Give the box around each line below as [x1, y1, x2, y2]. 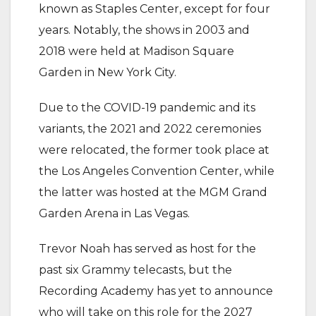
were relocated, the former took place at [39, 143, 269, 157]
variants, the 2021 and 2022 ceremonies [39, 122, 261, 136]
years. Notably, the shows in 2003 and [39, 23, 250, 37]
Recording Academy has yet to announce [39, 284, 273, 298]
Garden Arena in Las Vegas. [39, 207, 190, 221]
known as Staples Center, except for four [39, 2, 270, 16]
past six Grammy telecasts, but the [39, 263, 232, 277]
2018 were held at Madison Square [39, 44, 234, 59]
